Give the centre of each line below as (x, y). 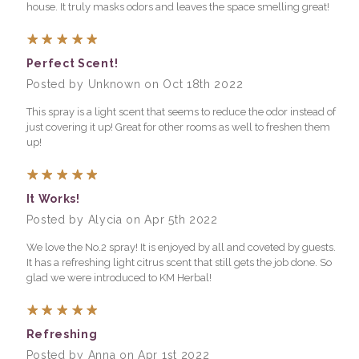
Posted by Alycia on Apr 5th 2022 (122, 219)
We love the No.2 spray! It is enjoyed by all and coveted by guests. (181, 247)
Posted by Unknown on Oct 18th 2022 (135, 84)
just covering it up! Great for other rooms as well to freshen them (178, 127)
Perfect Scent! (72, 63)
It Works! (53, 198)
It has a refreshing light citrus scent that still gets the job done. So (179, 262)
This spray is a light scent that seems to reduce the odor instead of (181, 111)
